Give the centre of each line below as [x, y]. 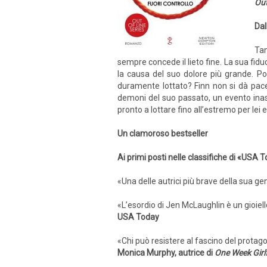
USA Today [138, 217]
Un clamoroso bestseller [163, 133]
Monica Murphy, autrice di [166, 253]
